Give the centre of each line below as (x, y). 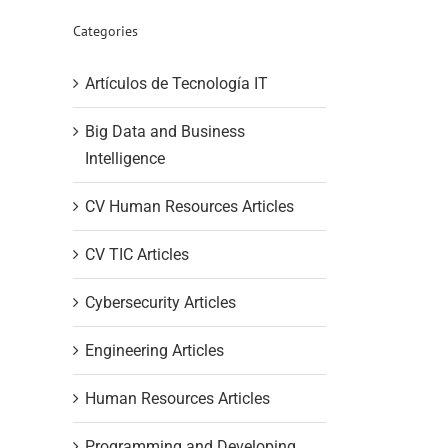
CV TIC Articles (137, 254)
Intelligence (125, 158)
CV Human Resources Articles (189, 206)
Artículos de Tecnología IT (176, 83)
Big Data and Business (165, 131)
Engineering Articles (154, 350)
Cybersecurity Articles (160, 302)
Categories (105, 31)
